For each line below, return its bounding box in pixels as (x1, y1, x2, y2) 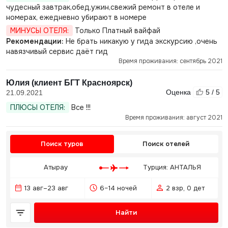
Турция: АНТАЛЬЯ (143, 163, 202, 172)
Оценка (165, 88, 193, 96)
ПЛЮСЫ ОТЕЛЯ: (10, 103, 65, 112)
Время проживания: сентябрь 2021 (118, 57, 222, 65)
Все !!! (69, 103, 91, 112)
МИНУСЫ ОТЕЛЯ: (10, 26, 69, 35)
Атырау (44, 163, 68, 172)
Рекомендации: (6, 37, 64, 46)
